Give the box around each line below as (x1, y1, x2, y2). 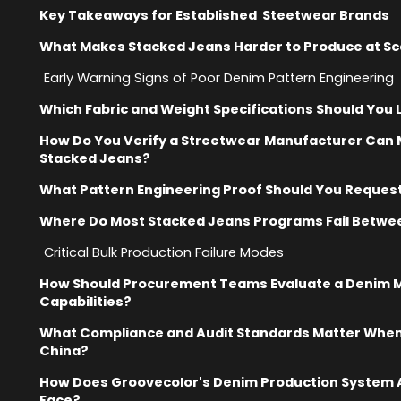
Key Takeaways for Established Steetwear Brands (39, 5, 390, 24)
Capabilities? (39, 292, 132, 311)
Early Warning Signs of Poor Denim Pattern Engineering (44, 68, 395, 87)
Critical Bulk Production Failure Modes (44, 243, 285, 261)
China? (39, 341, 90, 360)
